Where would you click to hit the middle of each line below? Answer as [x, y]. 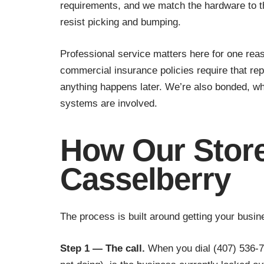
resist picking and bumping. [121, 22]
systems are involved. [109, 103]
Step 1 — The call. [103, 248]
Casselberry [145, 179]
